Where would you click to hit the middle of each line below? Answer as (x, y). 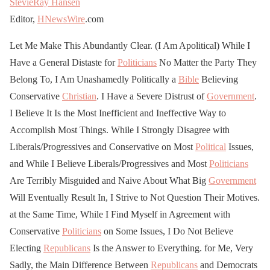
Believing (218, 79)
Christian (79, 96)
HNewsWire (61, 19)
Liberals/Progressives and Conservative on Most (102, 146)
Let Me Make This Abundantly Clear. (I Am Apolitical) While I (130, 45)
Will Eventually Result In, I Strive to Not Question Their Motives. (135, 197)
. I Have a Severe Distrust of (152, 96)
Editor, (24, 19)
